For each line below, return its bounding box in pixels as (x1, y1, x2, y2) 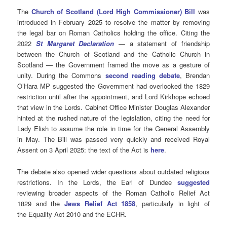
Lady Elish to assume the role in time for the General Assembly (17, 124, 210, 134)
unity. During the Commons (17, 70, 105, 81)
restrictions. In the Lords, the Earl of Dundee (17, 177, 177, 187)
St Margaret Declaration (35, 39, 115, 49)
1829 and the (17, 198, 65, 208)
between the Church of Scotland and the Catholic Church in (17, 49, 210, 59)
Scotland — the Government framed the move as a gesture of (17, 60, 210, 70)
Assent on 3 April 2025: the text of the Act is (17, 145, 151, 155)
